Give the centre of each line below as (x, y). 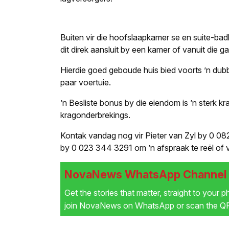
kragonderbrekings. (95, 115)
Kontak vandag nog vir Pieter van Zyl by (135, 136)
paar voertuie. (86, 83)
